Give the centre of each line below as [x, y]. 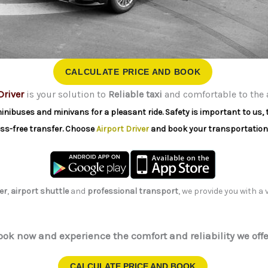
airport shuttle [40, 191]
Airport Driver [123, 129]
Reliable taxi [135, 94]
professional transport [133, 191]
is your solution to [66, 94]
